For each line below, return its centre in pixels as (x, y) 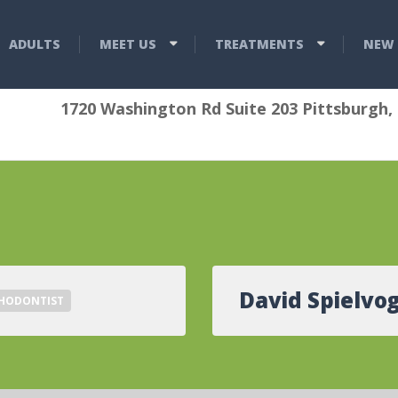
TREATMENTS (260, 44)
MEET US (127, 44)
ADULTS (34, 44)
